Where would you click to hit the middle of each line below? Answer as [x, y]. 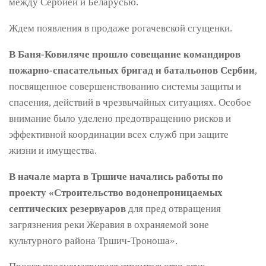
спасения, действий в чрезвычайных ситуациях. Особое [130, 102]
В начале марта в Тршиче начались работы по [116, 176]
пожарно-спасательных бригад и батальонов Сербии [132, 70]
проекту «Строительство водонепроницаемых [116, 192]
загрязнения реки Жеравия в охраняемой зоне [109, 224]
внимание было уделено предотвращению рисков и [120, 118]
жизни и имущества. [53, 150]
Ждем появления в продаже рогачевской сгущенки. [121, 28]
